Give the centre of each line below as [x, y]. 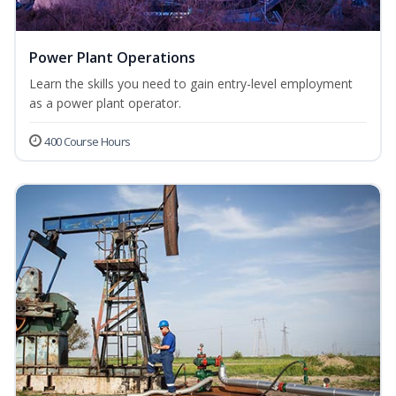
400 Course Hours [88, 142]
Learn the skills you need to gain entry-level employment [191, 84]
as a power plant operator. [105, 103]
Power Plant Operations [112, 58]
